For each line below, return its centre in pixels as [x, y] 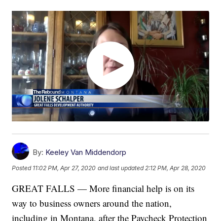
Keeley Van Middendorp [86, 152]
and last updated [121, 168]
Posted [22, 168]
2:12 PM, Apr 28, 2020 [176, 168]
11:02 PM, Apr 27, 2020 [64, 168]
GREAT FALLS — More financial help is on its [103, 188]
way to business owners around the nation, [92, 203]
